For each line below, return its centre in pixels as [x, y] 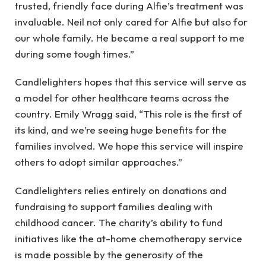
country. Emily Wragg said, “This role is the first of [129, 114]
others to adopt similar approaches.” [99, 162]
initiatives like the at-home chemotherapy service [129, 238]
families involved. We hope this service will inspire [129, 146]
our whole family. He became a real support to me [130, 37]
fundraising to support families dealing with [114, 206]
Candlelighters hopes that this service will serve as [131, 82]
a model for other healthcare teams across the [122, 98]
